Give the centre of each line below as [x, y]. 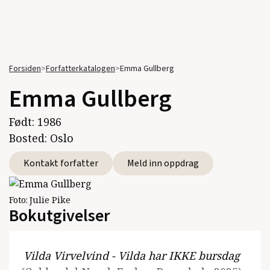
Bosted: [30, 138]
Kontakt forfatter [61, 163]
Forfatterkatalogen [80, 69]
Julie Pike [50, 199]
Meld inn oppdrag [163, 163]
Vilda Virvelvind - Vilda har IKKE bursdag [132, 255]
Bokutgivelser [60, 215]
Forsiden [25, 69]
